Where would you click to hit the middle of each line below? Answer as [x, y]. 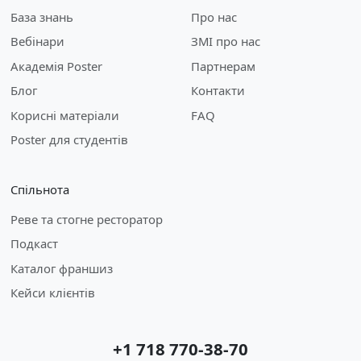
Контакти [218, 91]
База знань [41, 17]
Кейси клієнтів [52, 293]
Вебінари [37, 41]
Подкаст [34, 244]
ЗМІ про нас [225, 41]
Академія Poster [56, 66]
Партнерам [223, 66]
